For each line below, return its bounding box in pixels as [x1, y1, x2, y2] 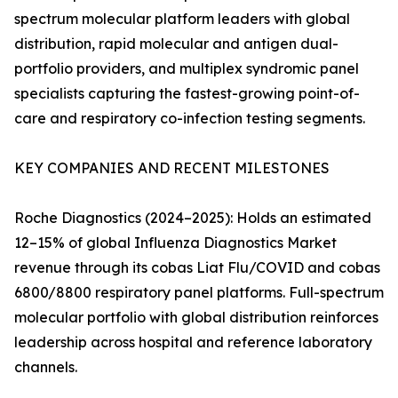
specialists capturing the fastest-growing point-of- [14, 84, 360, 103]
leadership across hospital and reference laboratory [14, 333, 372, 352]
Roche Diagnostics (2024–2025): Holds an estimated [14, 209, 371, 227]
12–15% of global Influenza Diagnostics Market [14, 234, 337, 252]
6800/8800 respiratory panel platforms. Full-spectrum [14, 283, 384, 302]
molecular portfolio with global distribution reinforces [14, 308, 378, 327]
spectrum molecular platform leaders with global [14, 10, 350, 28]
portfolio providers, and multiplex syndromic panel [14, 60, 359, 78]
